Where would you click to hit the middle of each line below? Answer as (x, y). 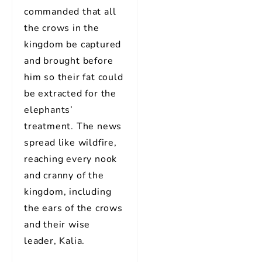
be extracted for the (70, 94)
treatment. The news (73, 126)
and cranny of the (64, 175)
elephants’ (49, 110)
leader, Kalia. (55, 241)
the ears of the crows (73, 208)
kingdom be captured (73, 44)
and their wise (57, 225)
